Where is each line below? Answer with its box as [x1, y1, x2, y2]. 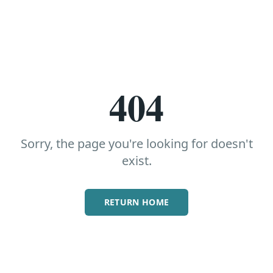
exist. [121, 152, 152, 169]
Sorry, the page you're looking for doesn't [20, 135, 253, 152]
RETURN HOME [104, 196, 169, 208]
